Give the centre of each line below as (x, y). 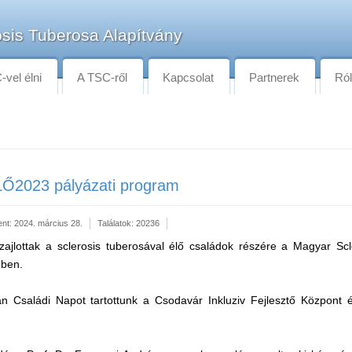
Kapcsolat (188, 77)
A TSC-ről (102, 77)
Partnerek (274, 77)
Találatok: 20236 (128, 223)
